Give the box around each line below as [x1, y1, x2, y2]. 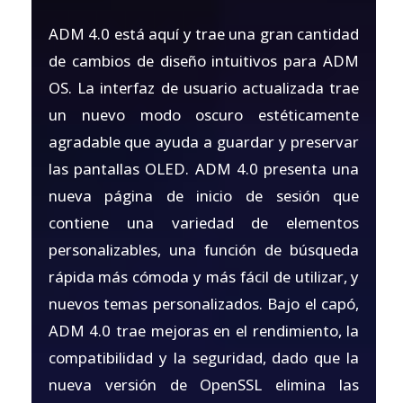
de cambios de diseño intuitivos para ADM [48, 49, 360, 71]
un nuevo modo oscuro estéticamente [48, 103, 360, 125]
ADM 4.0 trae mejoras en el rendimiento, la [48, 319, 360, 341]
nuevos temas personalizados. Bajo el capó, [48, 292, 360, 314]
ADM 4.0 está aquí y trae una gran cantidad [48, 22, 360, 44]
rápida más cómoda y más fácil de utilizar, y [48, 265, 360, 287]
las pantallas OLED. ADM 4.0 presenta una [48, 157, 360, 179]
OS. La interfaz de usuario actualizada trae [48, 76, 360, 98]
